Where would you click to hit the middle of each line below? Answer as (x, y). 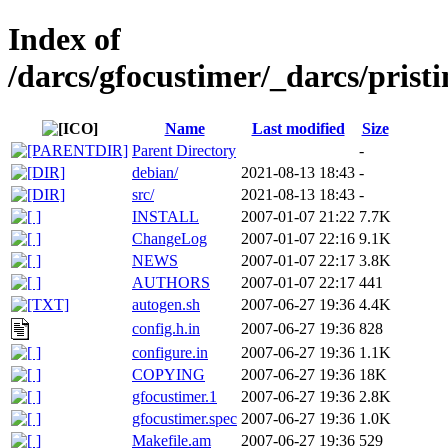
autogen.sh (166, 304)
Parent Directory (184, 150)
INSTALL (165, 216)
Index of (64, 39)
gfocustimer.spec (184, 418)
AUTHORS (171, 282)
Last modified (298, 128)
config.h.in (166, 328)
